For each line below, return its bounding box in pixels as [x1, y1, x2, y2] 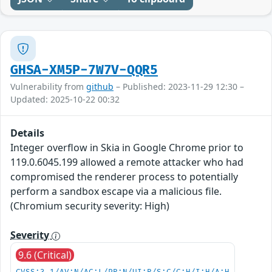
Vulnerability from [10, 81, 86, 93]
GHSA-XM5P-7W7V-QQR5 [10, 63, 158, 78]
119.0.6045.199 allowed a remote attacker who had [10, 155, 243, 169]
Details [10, 126, 44, 140]
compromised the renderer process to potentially [10, 170, 238, 184]
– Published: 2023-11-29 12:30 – [114, 81, 244, 93]
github [86, 81, 114, 93]
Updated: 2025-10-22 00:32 [10, 93, 120, 106]
